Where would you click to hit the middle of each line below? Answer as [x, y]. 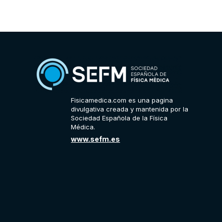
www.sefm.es [96, 139]
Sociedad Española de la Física [119, 118]
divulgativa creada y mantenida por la [130, 109]
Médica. [83, 127]
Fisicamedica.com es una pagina [122, 100]
